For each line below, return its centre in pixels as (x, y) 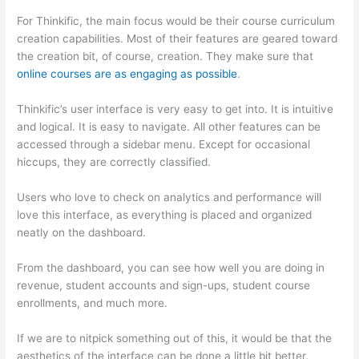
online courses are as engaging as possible (127, 74)
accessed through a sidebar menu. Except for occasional (164, 145)
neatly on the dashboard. (82, 233)
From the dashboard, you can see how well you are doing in (171, 268)
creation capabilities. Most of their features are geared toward (177, 39)
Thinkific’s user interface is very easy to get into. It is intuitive (175, 109)
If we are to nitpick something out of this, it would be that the (175, 338)
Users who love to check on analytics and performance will (169, 198)
